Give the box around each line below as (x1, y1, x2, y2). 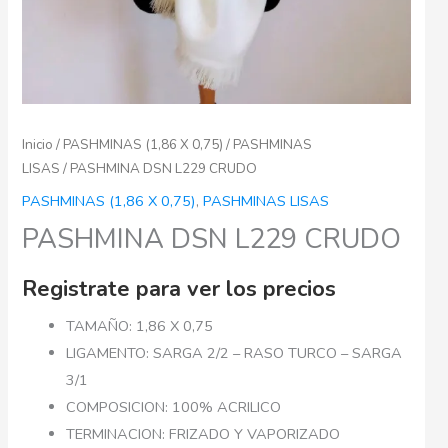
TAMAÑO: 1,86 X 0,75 (66, 316, 214, 336)
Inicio (22, 134, 54, 154)
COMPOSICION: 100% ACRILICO (66, 397, 282, 417)
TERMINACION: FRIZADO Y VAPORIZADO (66, 424, 341, 444)
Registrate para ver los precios (22, 273, 337, 304)
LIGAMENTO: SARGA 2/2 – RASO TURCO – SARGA (66, 343, 403, 363)
